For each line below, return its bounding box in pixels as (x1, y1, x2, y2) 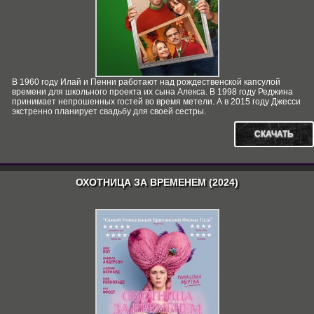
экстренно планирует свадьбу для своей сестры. (12, 107, 206, 116)
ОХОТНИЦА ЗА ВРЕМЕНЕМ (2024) (76, 177, 238, 188)
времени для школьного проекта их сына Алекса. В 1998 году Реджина (12, 87, 293, 97)
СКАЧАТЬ (254, 129, 294, 139)
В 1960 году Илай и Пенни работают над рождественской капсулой (12, 77, 280, 87)
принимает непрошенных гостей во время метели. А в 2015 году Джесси (12, 97, 301, 107)
